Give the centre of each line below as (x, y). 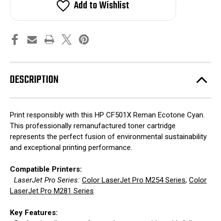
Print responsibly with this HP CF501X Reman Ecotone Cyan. (107, 115)
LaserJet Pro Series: (48, 180)
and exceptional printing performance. (71, 148)
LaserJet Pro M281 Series (52, 191)
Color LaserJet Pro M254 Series (134, 180)
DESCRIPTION (34, 80)
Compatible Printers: (46, 169)
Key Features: (34, 213)
